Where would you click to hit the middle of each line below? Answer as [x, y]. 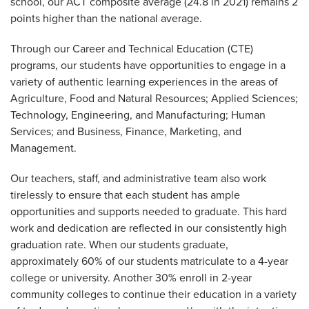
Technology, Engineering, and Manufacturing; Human [138, 115]
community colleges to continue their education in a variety [153, 294]
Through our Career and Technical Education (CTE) [132, 49]
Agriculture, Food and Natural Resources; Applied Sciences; [154, 98]
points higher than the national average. [108, 18]
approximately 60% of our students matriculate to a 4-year [149, 261]
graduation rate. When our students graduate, [119, 245]
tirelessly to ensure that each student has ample [125, 195]
